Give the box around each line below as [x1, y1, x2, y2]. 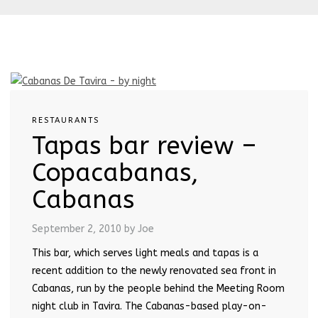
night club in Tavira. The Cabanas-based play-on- [32, 300, 267, 312]
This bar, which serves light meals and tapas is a [32, 246, 258, 259]
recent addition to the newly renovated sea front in [32, 264, 276, 277]
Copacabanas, [32, 158, 199, 187]
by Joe [124, 222, 154, 235]
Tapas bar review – [32, 131, 256, 160]
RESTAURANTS [32, 115, 99, 125]
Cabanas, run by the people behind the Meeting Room [32, 282, 285, 295]
